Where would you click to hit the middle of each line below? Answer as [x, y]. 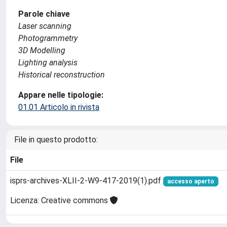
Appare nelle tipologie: [61, 95]
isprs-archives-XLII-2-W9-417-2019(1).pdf [87, 181]
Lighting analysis [48, 63]
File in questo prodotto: [56, 140]
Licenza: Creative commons [60, 201]
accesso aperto [191, 181]
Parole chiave [44, 14]
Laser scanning [45, 26]
